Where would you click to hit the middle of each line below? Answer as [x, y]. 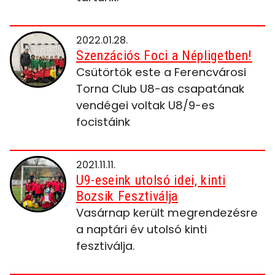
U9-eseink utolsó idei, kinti [151, 180]
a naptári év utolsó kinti [141, 229]
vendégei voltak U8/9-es [145, 105]
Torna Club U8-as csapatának [160, 89]
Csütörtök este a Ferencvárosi [161, 72]
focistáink [103, 122]
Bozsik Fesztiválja [127, 196]
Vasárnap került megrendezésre [167, 213]
